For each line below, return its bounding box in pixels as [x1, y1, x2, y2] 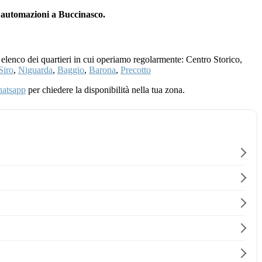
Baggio [57, 65, 84, 75]
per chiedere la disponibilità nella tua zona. [26, 85, 185, 95]
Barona [89, 65, 116, 75]
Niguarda [18, 65, 53, 75]
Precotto [120, 65, 151, 75]
